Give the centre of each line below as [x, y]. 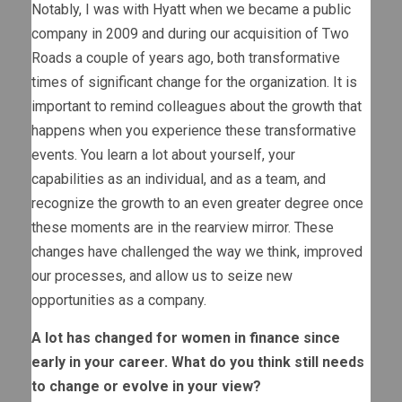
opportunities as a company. [119, 300]
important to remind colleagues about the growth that [197, 106]
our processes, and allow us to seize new [162, 275]
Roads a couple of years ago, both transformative [186, 57]
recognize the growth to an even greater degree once [197, 203]
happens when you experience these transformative [194, 130]
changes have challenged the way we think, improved [197, 251]
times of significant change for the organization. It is [194, 82]
